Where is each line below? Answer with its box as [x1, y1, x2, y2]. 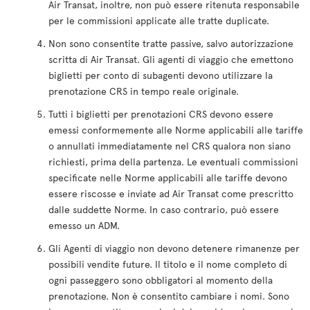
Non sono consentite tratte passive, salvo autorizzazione [48, 37, 293, 50]
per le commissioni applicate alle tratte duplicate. [48, 14, 269, 27]
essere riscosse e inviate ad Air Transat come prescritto [48, 187, 293, 200]
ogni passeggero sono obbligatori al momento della [48, 273, 273, 286]
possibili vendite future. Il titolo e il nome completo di [48, 257, 287, 271]
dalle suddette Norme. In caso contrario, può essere [48, 203, 279, 216]
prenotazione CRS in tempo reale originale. [48, 84, 239, 98]
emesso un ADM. [48, 219, 120, 232]
